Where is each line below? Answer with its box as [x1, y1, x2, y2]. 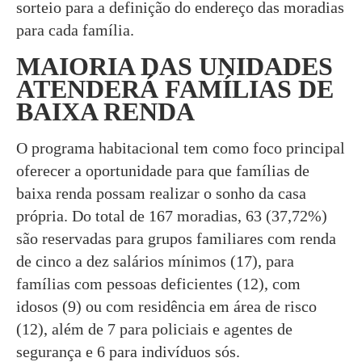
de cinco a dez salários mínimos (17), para [16, 251, 294, 270]
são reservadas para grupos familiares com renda [16, 229, 336, 247]
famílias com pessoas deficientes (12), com [16, 274, 301, 293]
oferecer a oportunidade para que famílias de [16, 161, 309, 179]
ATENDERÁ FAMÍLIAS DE [16, 74, 334, 103]
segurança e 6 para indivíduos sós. [16, 342, 240, 360]
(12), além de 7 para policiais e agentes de [16, 319, 293, 338]
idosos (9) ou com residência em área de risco [16, 297, 317, 315]
